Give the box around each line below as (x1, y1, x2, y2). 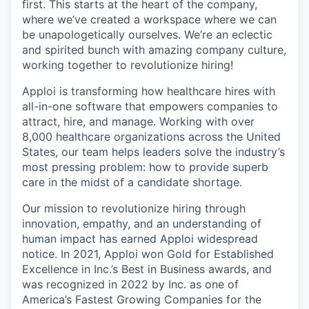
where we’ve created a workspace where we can (22, 12, 277, 26)
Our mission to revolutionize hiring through (22, 201, 246, 215)
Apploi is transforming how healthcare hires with (22, 84, 275, 98)
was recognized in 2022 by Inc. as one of (22, 277, 239, 291)
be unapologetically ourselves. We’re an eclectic (22, 28, 272, 41)
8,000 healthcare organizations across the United (22, 130, 281, 143)
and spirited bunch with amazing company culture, (22, 43, 286, 57)
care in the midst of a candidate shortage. (22, 175, 242, 189)
